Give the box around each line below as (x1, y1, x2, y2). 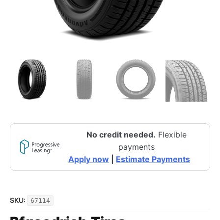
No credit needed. (86, 129, 156, 139)
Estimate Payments (116, 154, 191, 164)
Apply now (68, 154, 110, 164)
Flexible (156, 129, 187, 139)
